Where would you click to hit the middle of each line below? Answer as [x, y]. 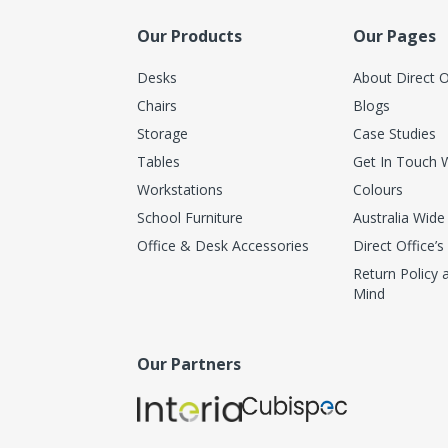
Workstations [179, 189]
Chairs [156, 105]
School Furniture [189, 217]
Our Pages [394, 36]
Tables [158, 161]
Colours [377, 189]
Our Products [189, 36]
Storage [162, 133]
